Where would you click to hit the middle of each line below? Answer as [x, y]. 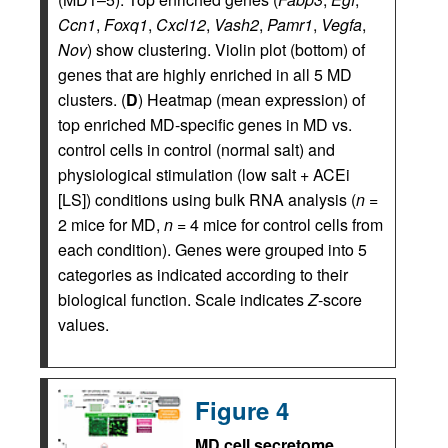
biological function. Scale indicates [183, 299]
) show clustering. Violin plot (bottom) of [226, 49]
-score [340, 299]
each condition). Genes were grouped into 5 [212, 249]
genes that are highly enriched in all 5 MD [205, 74]
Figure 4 [242, 409]
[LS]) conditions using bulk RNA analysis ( [207, 199]
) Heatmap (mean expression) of [251, 99]
